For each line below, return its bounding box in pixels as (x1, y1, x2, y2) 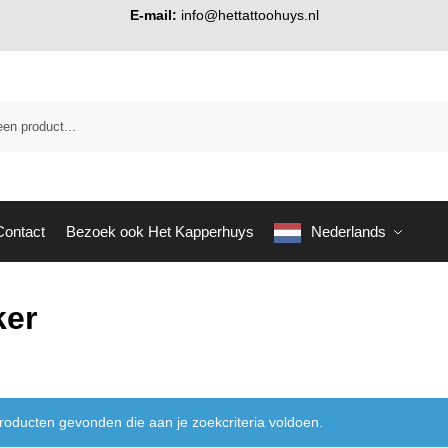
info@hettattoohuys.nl (180, 7, 319, 23)
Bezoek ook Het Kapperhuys (65, 223, 254, 240)
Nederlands (311, 223, 386, 240)
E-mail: (129, 7, 177, 23)
